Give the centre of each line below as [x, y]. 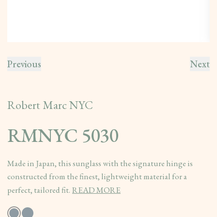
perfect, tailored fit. [39, 190]
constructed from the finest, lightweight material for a [97, 176]
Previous [24, 64]
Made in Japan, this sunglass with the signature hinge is [100, 163]
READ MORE [96, 190]
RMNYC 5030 [63, 135]
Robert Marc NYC [50, 105]
